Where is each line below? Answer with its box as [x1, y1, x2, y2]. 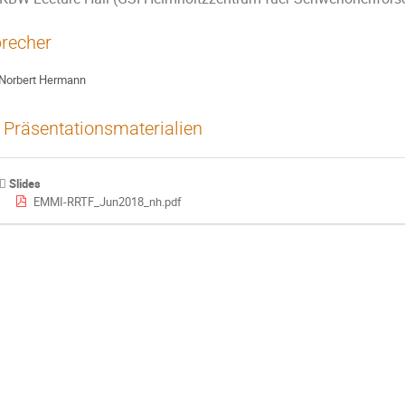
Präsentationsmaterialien [4, 118, 202, 139]
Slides [9, 174, 42, 192]
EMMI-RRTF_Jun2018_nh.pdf [33, 193, 182, 210]
